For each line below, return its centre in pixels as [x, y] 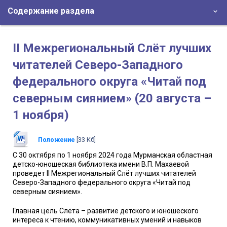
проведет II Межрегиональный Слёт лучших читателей [104, 174]
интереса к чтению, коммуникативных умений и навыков [107, 220]
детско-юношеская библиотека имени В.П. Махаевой [101, 164]
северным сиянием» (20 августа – [112, 99]
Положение [57, 139]
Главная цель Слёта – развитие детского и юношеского [106, 211]
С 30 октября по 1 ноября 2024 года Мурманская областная [112, 155]
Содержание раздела [51, 11]
